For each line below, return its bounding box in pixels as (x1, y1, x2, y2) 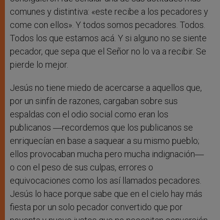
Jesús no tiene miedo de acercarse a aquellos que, (10, 82, 202, 93)
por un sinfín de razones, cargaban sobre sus (10, 96, 178, 107)
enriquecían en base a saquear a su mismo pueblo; (10, 136, 199, 146)
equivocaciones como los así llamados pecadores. (10, 175, 201, 186)
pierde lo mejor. (10, 59, 68, 70)
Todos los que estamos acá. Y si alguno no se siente (10, 33, 207, 44)
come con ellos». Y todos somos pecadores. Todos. (10, 20, 205, 30)
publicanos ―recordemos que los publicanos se (10, 122, 193, 133)
